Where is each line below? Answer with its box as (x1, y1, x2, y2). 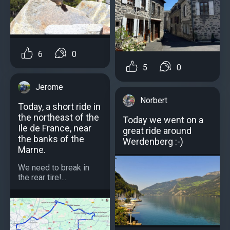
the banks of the (18, 133, 84, 144)
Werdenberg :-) (123, 136, 183, 147)
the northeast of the (18, 111, 99, 123)
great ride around (123, 125, 191, 136)
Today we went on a (123, 114, 203, 125)
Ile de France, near (18, 122, 91, 133)
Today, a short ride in (18, 101, 101, 112)
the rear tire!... (18, 172, 66, 182)
